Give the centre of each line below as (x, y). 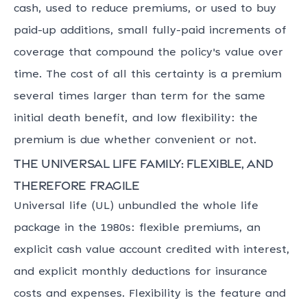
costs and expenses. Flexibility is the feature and (150, 294)
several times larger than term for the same (139, 97)
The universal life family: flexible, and (144, 162)
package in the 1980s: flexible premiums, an (137, 228)
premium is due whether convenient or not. (135, 140)
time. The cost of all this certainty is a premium (148, 75)
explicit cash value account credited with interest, (152, 250)
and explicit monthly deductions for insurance (140, 272)
